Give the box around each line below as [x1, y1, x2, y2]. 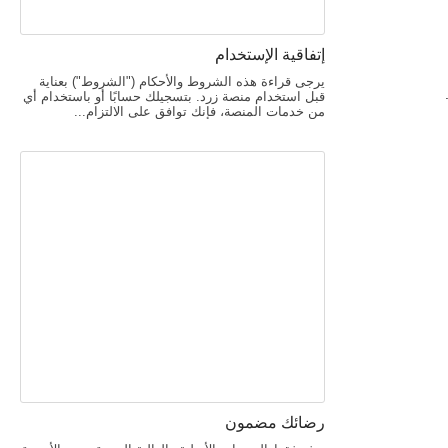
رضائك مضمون [225, 414, 326, 431]
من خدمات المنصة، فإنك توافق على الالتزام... [74, 104, 326, 119]
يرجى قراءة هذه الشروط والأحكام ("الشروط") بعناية [39, 74, 326, 89]
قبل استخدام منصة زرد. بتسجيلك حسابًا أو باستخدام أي [23, 89, 326, 104]
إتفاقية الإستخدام [215, 46, 326, 63]
